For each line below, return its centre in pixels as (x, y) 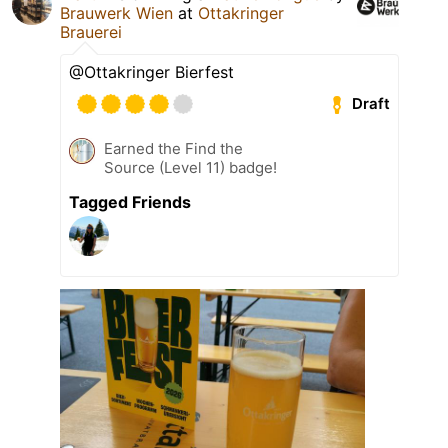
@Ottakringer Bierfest (151, 71)
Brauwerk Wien (116, 12)
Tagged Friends (130, 201)
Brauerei (91, 31)
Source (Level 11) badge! (190, 167)
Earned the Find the (173, 148)
